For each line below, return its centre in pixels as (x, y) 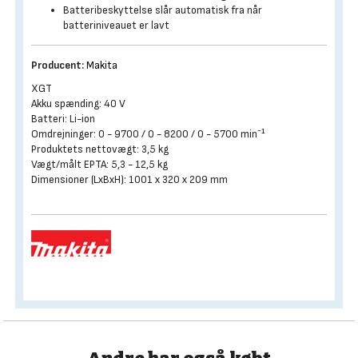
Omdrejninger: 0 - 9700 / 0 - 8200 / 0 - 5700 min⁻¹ (148, 134)
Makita (102, 65)
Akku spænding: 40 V (78, 103)
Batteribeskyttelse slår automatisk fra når (163, 10)
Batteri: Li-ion (63, 119)
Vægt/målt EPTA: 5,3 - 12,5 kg (99, 164)
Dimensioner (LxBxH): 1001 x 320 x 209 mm (129, 179)
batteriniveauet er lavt (116, 25)
